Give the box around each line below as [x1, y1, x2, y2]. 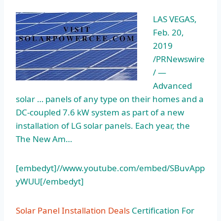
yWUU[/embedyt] [16, 176, 84, 187]
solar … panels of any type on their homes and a [16, 93, 204, 105]
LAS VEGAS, [153, 13, 197, 25]
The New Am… [16, 133, 72, 145]
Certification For [130, 205, 194, 217]
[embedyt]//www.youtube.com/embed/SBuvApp [16, 162, 205, 174]
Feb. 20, [153, 27, 184, 38]
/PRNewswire [153, 53, 205, 65]
